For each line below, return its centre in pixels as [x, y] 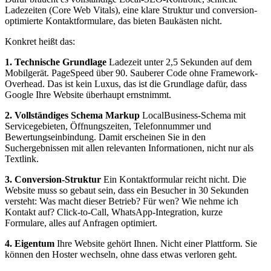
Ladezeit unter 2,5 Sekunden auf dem [179, 62]
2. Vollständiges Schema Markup [72, 115]
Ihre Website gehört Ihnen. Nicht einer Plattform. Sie [156, 243]
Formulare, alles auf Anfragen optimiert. [81, 223]
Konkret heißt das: [40, 41]
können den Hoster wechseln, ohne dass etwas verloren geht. [121, 254]
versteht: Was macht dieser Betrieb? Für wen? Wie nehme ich [122, 201]
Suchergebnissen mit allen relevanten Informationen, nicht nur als [129, 148]
